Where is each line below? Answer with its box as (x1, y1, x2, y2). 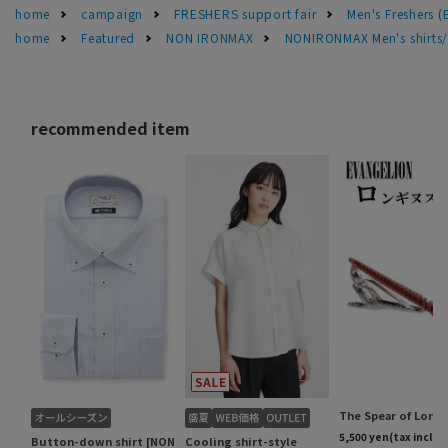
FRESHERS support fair (174, 4, 317, 22)
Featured (81, 28, 136, 46)
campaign (81, 4, 144, 22)
